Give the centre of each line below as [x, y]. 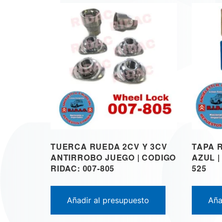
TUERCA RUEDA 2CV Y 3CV [109, 146]
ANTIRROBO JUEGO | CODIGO [113, 157]
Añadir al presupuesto [108, 200]
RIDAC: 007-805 [83, 168]
